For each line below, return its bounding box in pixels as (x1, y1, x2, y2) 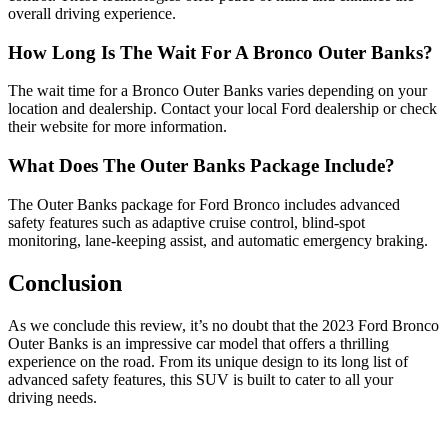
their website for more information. (8, 118, 227, 136)
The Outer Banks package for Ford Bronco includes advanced (8, 195, 400, 213)
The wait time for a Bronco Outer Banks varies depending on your (8, 82, 427, 100)
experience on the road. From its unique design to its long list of (8, 352, 408, 370)
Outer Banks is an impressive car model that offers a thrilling (8, 334, 389, 352)
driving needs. (8, 388, 97, 406)
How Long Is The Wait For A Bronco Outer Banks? (8, 41, 433, 63)
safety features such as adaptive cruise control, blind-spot (8, 213, 365, 231)
